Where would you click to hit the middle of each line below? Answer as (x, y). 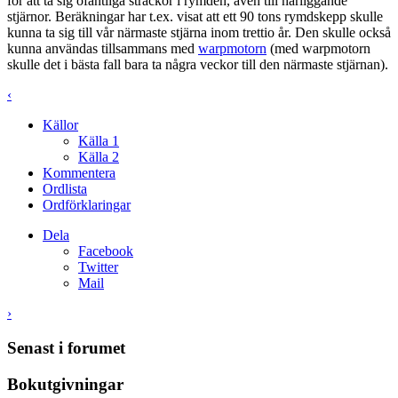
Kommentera (79, 173)
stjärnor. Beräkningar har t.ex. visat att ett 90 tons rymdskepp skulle (195, 17)
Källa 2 (99, 157)
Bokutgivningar (65, 384)
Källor (60, 125)
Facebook (106, 251)
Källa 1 (99, 141)
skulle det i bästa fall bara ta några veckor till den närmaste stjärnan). (198, 65)
